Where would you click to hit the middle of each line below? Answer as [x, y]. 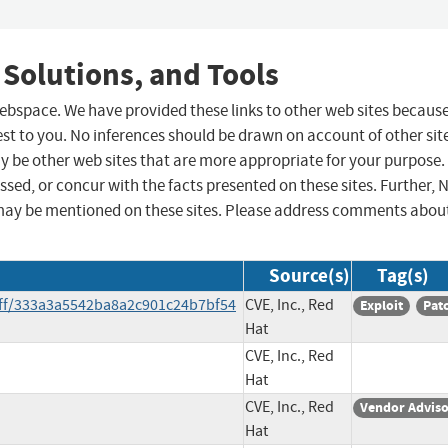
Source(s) [309, 276]
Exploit [381, 306]
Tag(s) [403, 276]
